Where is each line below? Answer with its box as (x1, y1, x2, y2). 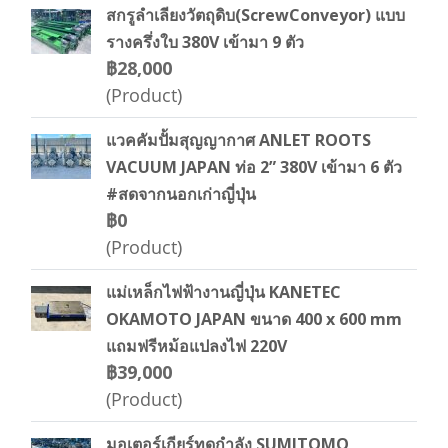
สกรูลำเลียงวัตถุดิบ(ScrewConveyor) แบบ (106, 4, 405, 26)
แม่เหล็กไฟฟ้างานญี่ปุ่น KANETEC (106, 281, 341, 303)
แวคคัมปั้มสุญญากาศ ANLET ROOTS (106, 129, 371, 151)
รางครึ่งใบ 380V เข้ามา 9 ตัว (106, 31, 304, 53)
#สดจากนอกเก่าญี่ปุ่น (106, 183, 256, 205)
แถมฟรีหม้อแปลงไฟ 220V (106, 335, 287, 357)
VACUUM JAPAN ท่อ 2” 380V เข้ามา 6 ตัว (106, 156, 402, 178)
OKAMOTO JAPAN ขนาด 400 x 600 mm (106, 308, 402, 330)
